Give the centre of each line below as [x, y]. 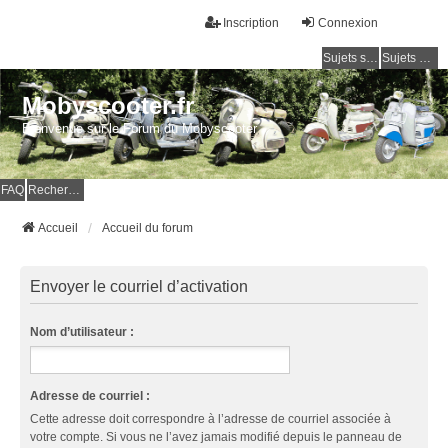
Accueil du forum [147, 227]
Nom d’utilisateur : [82, 331]
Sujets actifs [425, 58]
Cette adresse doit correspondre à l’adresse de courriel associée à [210, 418]
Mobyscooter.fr [108, 105]
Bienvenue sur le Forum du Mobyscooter [140, 128]
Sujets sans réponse [372, 58]
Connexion [348, 23]
